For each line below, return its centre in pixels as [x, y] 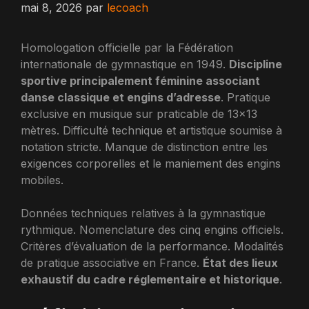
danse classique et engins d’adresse [121, 97]
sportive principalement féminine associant [140, 81]
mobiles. [42, 180]
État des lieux [240, 263]
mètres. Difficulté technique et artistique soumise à [151, 130]
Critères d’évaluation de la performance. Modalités [152, 246]
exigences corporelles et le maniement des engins [151, 163]
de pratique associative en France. [112, 263]
